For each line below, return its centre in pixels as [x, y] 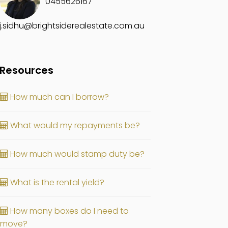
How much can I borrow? [59, 97]
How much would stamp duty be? [77, 154]
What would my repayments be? [74, 125]
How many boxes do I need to [69, 211]
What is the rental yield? [56, 182]
